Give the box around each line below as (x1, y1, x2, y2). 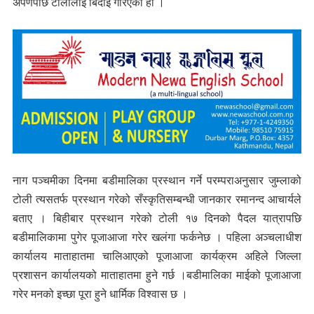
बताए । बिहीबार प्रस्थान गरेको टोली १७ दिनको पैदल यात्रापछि (12, 210, 302, 226)
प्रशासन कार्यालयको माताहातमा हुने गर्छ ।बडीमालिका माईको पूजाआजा (12, 267, 302, 283)
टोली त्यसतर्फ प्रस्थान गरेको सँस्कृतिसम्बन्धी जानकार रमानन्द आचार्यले (12, 191, 302, 207)
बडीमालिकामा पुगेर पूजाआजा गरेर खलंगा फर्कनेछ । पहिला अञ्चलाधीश (12, 229, 302, 245)
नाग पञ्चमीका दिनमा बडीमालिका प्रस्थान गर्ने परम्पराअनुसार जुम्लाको (12, 172, 302, 189)
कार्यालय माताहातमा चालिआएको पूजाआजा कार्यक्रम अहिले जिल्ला (12, 248, 302, 264)
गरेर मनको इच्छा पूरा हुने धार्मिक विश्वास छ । (12, 286, 188, 302)
